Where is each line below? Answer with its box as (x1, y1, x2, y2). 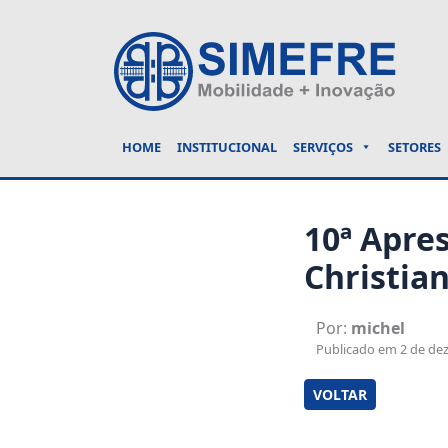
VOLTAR (313, 385, 367, 404)
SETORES (388, 138, 441, 156)
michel (351, 317, 405, 339)
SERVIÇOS (293, 138, 353, 156)
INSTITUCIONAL (177, 138, 277, 156)
